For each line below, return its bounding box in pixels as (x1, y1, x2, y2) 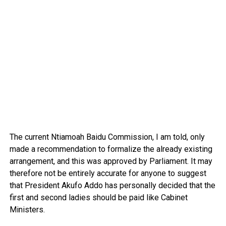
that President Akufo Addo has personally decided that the (9, 181, 215, 191)
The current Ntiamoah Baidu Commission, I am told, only (9, 132, 205, 142)
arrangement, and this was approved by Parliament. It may (9, 156, 212, 166)
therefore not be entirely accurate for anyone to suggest (9, 168, 206, 179)
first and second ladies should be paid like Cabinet (9, 193, 188, 203)
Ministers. (9, 205, 45, 215)
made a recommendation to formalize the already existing (9, 144, 212, 154)
